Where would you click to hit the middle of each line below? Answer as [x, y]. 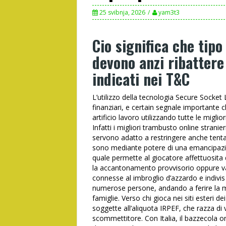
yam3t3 [169, 12]
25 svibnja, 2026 [122, 12]
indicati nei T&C [141, 79]
